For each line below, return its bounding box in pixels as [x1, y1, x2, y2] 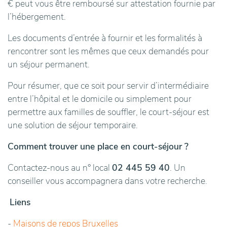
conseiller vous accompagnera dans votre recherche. [8, 175, 207, 187]
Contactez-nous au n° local [8, 162, 112, 174]
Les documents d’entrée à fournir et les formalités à [8, 32, 202, 45]
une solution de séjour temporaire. [8, 119, 138, 132]
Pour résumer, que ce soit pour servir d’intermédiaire [8, 80, 209, 92]
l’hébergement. [8, 11, 66, 23]
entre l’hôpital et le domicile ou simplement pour [8, 93, 192, 105]
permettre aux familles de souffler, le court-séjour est [8, 106, 209, 119]
